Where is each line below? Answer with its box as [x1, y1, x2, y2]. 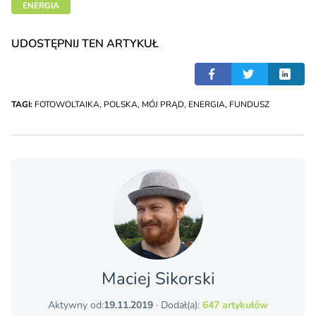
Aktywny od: [48, 298, 104, 312]
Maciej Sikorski [101, 267, 215, 291]
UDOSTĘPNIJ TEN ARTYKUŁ [11, 36, 159, 52]
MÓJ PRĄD [142, 99, 184, 111]
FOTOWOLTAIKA [35, 99, 99, 111]
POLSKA [104, 99, 138, 111]
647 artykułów [202, 298, 268, 312]
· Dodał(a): [153, 298, 202, 312]
